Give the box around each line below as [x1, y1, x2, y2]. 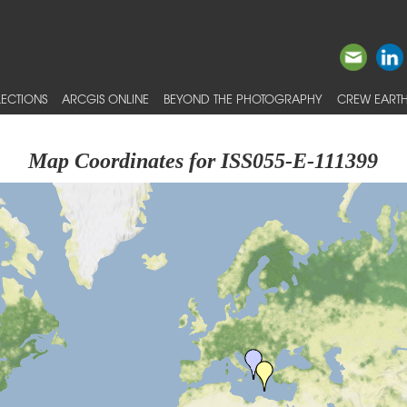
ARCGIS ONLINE [62, 90, 149, 107]
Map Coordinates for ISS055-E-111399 [28, 149, 379, 173]
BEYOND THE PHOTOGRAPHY [164, 90, 323, 107]
